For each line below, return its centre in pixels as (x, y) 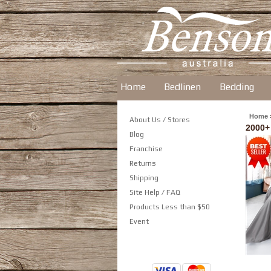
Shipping (144, 178)
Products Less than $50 (170, 207)
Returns (143, 163)
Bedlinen (182, 87)
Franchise (146, 149)
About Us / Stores (160, 120)
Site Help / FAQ (155, 192)
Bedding (237, 87)
